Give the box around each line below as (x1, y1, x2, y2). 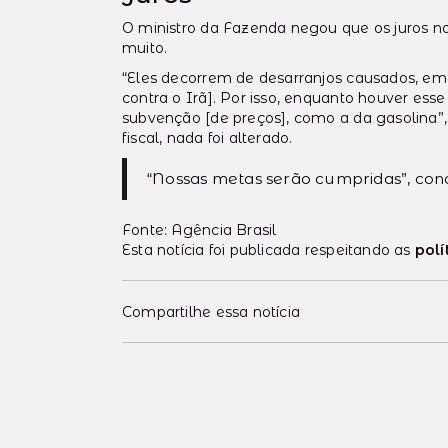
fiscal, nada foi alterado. (122, 129, 293, 148)
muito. (122, 39, 168, 58)
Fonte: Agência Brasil (122, 221, 277, 240)
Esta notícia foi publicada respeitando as (122, 241, 415, 260)
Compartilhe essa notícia (122, 302, 301, 321)
